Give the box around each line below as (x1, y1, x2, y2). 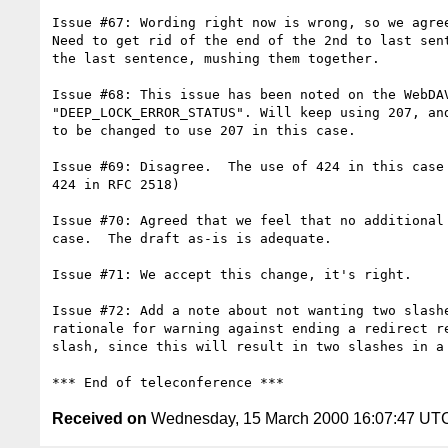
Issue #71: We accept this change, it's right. (52, 266, 412, 282)
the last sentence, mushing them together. (52, 50, 380, 66)
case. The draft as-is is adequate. (52, 230, 332, 246)
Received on (52, 409, 147, 427)
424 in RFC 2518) (52, 176, 180, 192)
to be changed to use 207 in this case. (52, 122, 356, 138)
